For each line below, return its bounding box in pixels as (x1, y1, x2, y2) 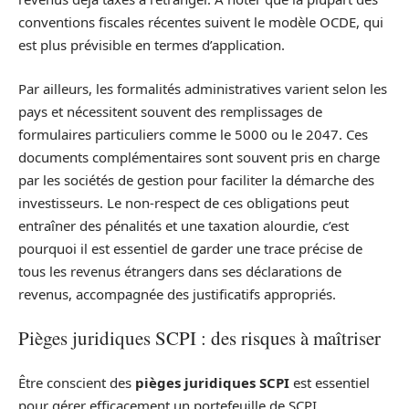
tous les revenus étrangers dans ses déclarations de (18, 261, 341, 280)
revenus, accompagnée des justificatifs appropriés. (18, 284, 336, 303)
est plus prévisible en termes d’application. (18, 36, 285, 55)
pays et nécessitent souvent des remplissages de (18, 101, 322, 121)
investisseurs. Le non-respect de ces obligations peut (18, 193, 349, 212)
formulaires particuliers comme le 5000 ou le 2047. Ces (18, 124, 368, 143)
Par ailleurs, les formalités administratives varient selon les (18, 79, 387, 98)
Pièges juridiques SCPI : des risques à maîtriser (18, 325, 381, 351)
